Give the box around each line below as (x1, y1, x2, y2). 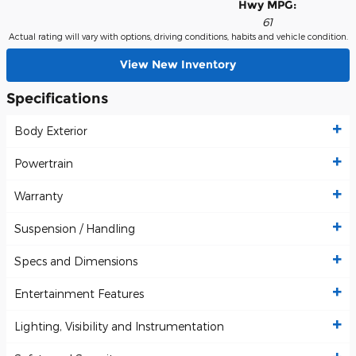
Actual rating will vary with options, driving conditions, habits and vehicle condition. (8, 31, 348, 41)
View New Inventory (120, 57, 236, 72)
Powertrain (14, 157, 73, 171)
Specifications (6, 89, 108, 106)
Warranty (14, 189, 63, 203)
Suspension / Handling (14, 222, 135, 236)
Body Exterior (14, 124, 87, 138)
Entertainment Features (14, 287, 144, 301)
